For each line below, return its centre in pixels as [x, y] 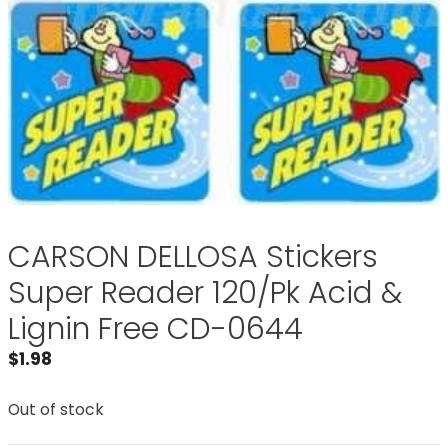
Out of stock [56, 409]
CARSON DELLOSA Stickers [193, 257]
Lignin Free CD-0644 [155, 329]
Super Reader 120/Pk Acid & [205, 293]
